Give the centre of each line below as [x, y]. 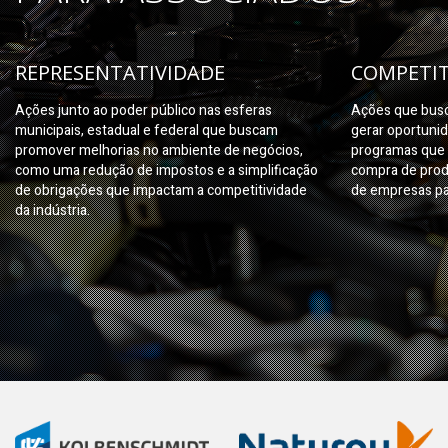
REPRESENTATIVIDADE [120, 72]
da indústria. [52, 210]
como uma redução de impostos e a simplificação [166, 170]
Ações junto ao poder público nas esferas [143, 110]
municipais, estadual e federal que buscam [146, 130]
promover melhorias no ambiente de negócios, [159, 150]
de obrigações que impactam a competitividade [161, 190]
